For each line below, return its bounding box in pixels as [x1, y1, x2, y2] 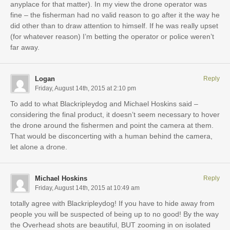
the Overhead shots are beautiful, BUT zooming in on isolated [10, 220, 210, 229]
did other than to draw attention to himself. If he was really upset [10, 21, 218, 30]
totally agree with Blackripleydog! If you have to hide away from [10, 199, 215, 207]
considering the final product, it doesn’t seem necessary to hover [10, 110, 220, 119]
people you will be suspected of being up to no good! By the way [10, 209, 219, 218]
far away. [10, 43, 40, 51]
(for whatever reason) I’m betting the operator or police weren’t [10, 32, 214, 41]
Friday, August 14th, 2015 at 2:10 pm [35, 84, 136, 92]
